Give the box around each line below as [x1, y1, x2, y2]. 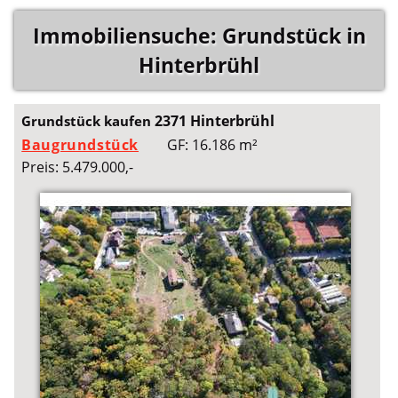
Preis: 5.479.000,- [21, 157, 134, 178]
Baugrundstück [21, 135, 139, 155]
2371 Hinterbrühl [155, 111, 275, 131]
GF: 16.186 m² [167, 135, 259, 155]
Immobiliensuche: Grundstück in [32, 21, 366, 50]
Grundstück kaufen [21, 112, 155, 131]
